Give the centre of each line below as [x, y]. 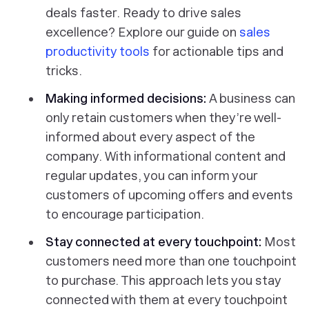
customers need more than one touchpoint [171, 261]
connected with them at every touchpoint [167, 300]
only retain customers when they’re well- [163, 118]
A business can [252, 98]
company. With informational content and [166, 156]
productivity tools [98, 51]
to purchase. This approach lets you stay [163, 280]
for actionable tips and [217, 51]
